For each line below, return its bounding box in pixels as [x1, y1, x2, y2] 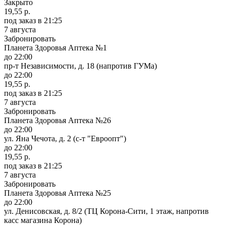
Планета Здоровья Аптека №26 [4, 116, 111, 125]
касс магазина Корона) [4, 215, 82, 224]
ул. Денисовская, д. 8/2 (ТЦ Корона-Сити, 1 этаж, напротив [4, 206, 209, 215]
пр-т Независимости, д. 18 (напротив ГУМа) [4, 61, 157, 70]
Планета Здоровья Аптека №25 [4, 188, 111, 197]
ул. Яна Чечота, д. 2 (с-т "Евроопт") [4, 134, 126, 143]
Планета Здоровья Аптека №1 [4, 43, 107, 52]
